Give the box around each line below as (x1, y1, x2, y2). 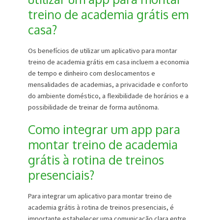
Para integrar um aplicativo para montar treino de (27, 192, 172, 201)
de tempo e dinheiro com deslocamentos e (27, 69, 155, 78)
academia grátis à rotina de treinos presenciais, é (27, 203, 174, 212)
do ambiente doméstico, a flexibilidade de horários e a (27, 91, 189, 101)
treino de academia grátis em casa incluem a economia (27, 57, 189, 67)
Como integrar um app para (27, 121, 180, 137)
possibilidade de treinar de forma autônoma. (27, 103, 159, 112)
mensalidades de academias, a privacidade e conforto (27, 80, 188, 89)
